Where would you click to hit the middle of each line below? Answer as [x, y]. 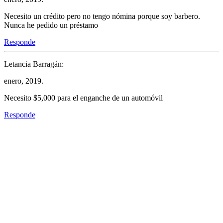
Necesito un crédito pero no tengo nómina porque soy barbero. [102, 16]
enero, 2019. [24, 81]
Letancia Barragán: [34, 64]
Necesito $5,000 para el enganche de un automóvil [83, 98]
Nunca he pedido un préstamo [51, 25]
